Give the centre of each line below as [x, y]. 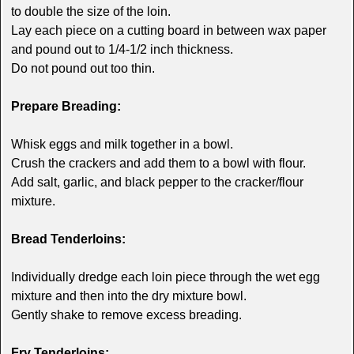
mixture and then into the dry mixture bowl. [128, 296]
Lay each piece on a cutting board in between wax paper [168, 31]
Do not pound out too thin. [83, 69]
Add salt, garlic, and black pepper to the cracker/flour [157, 183]
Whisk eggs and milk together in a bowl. [122, 145]
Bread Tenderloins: [68, 239]
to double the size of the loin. [90, 12]
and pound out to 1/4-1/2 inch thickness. [122, 50]
